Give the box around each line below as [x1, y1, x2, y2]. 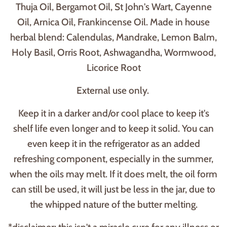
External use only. [76, 85, 151, 97]
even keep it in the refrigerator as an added [27, 138, 200, 150]
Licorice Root [86, 62, 141, 74]
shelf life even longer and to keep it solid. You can [13, 123, 214, 135]
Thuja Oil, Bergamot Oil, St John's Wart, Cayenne [15, 1, 212, 13]
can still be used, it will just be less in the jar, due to [12, 183, 215, 196]
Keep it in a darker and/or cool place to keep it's [18, 107, 209, 120]
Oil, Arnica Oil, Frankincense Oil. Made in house [17, 16, 210, 28]
